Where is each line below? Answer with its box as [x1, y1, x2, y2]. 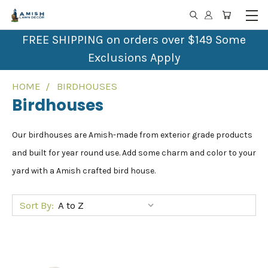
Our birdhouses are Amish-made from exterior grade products [12, 130, 252, 140]
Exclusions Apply [88, 51, 180, 65]
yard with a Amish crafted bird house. [12, 166, 156, 176]
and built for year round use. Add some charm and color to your [12, 148, 256, 158]
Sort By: [20, 199, 54, 211]
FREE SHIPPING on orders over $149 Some [22, 33, 246, 47]
